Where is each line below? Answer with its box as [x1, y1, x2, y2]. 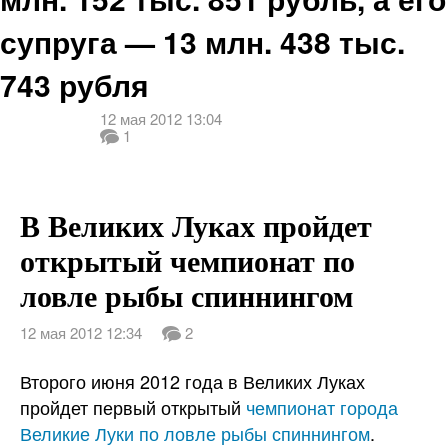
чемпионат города [246, 394, 398, 421]
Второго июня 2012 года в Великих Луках [20, 368, 365, 395]
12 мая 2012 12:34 [20, 322, 142, 344]
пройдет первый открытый [20, 394, 246, 421]
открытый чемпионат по [20, 238, 355, 282]
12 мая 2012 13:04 [100, 108, 222, 130]
